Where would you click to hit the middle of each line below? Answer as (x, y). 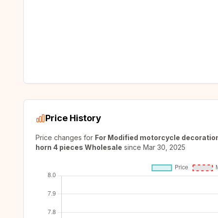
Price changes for (65, 137)
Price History (73, 118)
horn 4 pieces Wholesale (79, 147)
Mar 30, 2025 (164, 147)
